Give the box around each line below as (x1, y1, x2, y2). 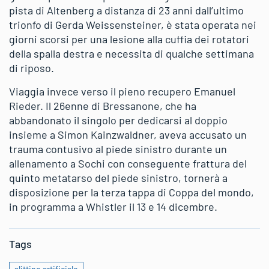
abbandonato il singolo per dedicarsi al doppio (9, 113, 228, 127)
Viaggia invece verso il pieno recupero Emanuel (9, 85, 235, 98)
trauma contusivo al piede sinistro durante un (9, 142, 227, 156)
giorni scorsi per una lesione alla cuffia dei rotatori (9, 32, 249, 46)
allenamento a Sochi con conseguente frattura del (9, 157, 247, 170)
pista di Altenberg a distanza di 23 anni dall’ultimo (9, 4, 244, 17)
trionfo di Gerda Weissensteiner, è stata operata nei (9, 18, 256, 31)
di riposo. (9, 61, 54, 74)
